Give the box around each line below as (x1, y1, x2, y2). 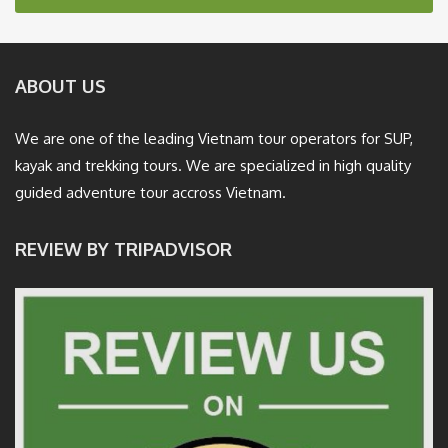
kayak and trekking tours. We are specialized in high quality (15, 155, 411, 175)
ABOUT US (15, 74, 106, 97)
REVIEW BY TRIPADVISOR (15, 237, 232, 260)
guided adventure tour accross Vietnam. (15, 182, 286, 202)
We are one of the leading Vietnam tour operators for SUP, (15, 128, 413, 148)
